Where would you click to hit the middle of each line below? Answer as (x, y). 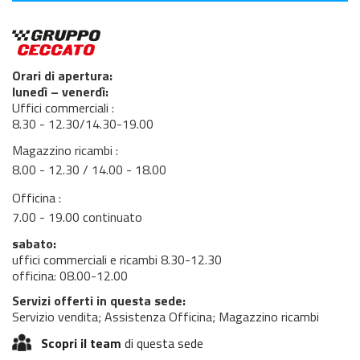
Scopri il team (81, 343)
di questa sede (162, 343)
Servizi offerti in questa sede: (99, 301)
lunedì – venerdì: (60, 92)
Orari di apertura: (62, 76)
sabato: (34, 243)
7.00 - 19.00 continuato (77, 217)
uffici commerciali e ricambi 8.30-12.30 (117, 260)
